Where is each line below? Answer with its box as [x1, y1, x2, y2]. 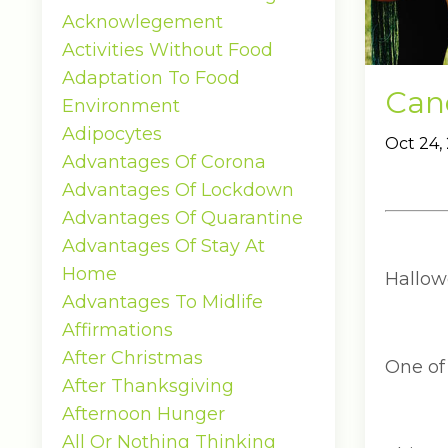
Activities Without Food [62, 39, 273, 61]
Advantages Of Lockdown [62, 179, 294, 201]
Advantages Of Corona [62, 151, 266, 173]
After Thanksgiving [62, 375, 234, 397]
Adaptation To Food [62, 67, 240, 89]
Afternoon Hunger [62, 403, 225, 425]
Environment [62, 95, 180, 117]
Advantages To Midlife [62, 291, 263, 313]
